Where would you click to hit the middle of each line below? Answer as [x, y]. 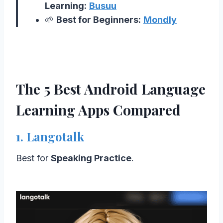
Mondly [160, 19]
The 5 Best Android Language [111, 89]
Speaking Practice [91, 158]
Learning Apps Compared [98, 110]
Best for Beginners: [99, 19]
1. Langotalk [50, 136]
